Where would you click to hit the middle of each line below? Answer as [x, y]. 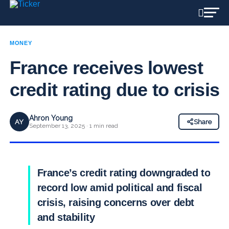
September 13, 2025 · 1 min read [73, 126]
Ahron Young [51, 118]
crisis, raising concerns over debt [116, 202]
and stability [66, 217]
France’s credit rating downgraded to [124, 173]
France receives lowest [106, 68]
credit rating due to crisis [114, 90]
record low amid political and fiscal [120, 188]
